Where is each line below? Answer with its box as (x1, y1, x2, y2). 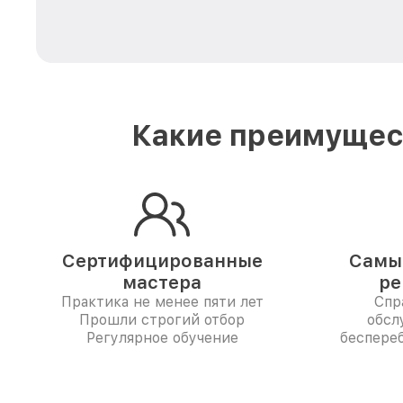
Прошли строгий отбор (79, 311, 245, 328)
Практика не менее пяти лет (60, 293, 264, 310)
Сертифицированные (61, 250, 263, 272)
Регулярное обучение (85, 329, 238, 346)
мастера (122, 272, 201, 293)
